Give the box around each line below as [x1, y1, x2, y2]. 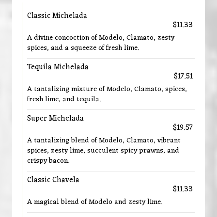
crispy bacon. [27, 155, 69, 167]
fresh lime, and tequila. [27, 93, 101, 106]
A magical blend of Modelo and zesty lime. [27, 196, 162, 208]
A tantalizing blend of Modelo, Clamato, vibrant [27, 134, 181, 147]
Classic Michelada [27, 9, 87, 23]
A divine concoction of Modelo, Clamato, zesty [27, 31, 174, 44]
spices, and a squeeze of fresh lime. [27, 42, 139, 54]
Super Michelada [27, 112, 84, 125]
